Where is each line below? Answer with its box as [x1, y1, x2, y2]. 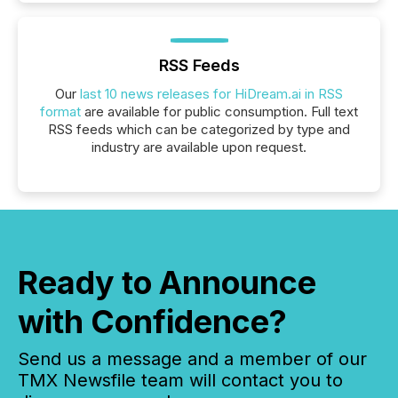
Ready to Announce [18, 263, 316, 302]
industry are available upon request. [92, 139, 306, 155]
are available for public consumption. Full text [81, 103, 358, 120]
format [40, 103, 81, 120]
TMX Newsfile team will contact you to [18, 370, 343, 391]
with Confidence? [18, 302, 287, 341]
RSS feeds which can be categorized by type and [48, 121, 350, 138]
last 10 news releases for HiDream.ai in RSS [80, 85, 343, 102]
